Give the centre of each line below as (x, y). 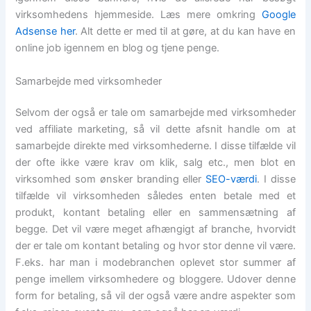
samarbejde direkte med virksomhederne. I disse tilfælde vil (155, 146)
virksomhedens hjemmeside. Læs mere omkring (138, 15)
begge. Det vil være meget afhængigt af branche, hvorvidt (155, 229)
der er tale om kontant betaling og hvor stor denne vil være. (155, 246)
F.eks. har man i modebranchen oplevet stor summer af (155, 263)
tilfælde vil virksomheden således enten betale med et (155, 196)
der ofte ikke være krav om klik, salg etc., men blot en (155, 163)
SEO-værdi (232, 179)
